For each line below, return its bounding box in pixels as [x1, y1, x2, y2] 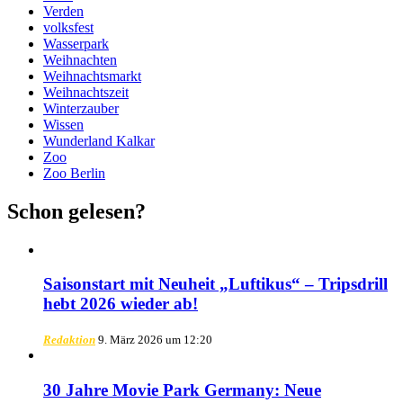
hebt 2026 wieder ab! [43, 294, 198, 314]
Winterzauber [43, 100, 119, 116]
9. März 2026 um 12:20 [98, 332, 212, 346]
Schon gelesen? [7, 199, 146, 223]
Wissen [43, 116, 84, 132]
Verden [43, 3, 84, 19]
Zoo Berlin [43, 165, 105, 181]
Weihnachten [43, 51, 117, 67]
